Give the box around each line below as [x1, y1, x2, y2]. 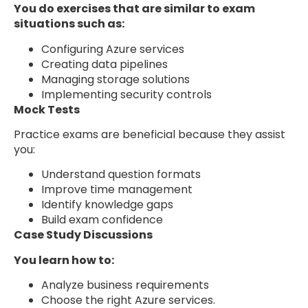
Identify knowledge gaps [41, 197, 173, 213]
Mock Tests [14, 101, 80, 118]
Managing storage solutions [41, 71, 190, 87]
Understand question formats [41, 166, 201, 183]
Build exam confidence [41, 212, 163, 228]
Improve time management [41, 181, 192, 198]
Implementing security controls [41, 86, 212, 102]
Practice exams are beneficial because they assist [14, 126, 285, 142]
